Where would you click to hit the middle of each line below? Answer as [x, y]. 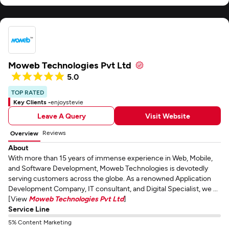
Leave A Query [61, 116]
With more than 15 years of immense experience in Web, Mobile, [110, 158]
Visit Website [168, 116]
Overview [24, 133]
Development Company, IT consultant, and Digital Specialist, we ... [113, 188]
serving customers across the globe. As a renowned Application [110, 178]
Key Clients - [32, 102]
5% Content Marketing [40, 222]
